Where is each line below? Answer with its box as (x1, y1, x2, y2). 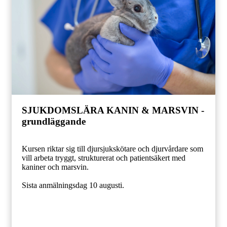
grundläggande (22, 116, 86, 127)
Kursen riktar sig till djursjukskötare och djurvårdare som (22, 144, 203, 154)
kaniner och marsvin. (22, 163, 89, 172)
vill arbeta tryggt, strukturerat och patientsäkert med (22, 154, 185, 163)
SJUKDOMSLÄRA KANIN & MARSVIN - (22, 104, 204, 116)
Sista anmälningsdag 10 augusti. (22, 181, 124, 190)
